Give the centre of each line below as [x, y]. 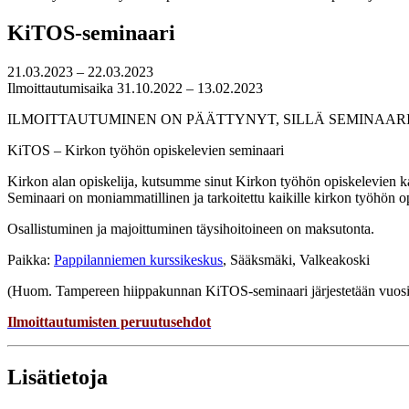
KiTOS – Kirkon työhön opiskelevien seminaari [146, 151]
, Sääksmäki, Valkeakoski [296, 260]
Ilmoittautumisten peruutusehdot [109, 322]
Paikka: [31, 260]
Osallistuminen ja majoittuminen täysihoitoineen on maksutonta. [191, 229]
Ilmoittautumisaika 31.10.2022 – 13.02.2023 [135, 89]
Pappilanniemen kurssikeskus [138, 260]
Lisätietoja [58, 378]
